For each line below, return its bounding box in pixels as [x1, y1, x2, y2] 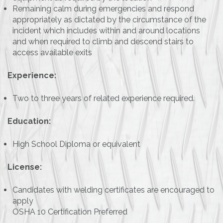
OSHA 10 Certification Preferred [12, 207, 127, 217]
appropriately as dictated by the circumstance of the [12, 15, 206, 25]
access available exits [12, 48, 92, 58]
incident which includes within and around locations [12, 26, 200, 36]
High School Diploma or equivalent [12, 139, 140, 149]
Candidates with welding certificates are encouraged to [12, 185, 215, 195]
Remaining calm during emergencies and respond [12, 4, 194, 14]
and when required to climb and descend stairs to [12, 37, 194, 47]
